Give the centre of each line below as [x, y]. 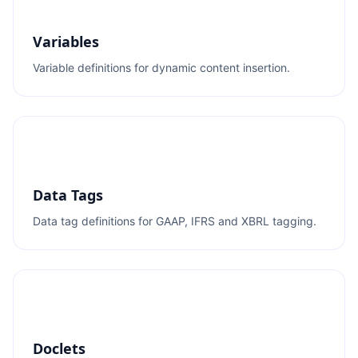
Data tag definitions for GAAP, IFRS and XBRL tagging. [175, 221]
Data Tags [68, 195]
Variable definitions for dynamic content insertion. [161, 68]
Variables [66, 42]
